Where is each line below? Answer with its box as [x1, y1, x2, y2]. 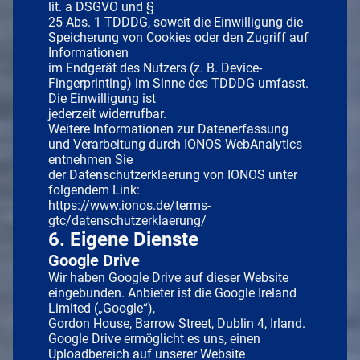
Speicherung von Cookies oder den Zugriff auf [48, 29, 309, 45]
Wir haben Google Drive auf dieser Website [48, 269, 288, 285]
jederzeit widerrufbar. [48, 105, 166, 121]
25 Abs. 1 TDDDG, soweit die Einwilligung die [48, 14, 303, 30]
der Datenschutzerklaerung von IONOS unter [48, 166, 297, 182]
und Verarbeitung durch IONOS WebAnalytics [48, 136, 302, 152]
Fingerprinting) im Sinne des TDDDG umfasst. [48, 75, 309, 91]
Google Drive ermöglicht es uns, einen [48, 330, 260, 346]
